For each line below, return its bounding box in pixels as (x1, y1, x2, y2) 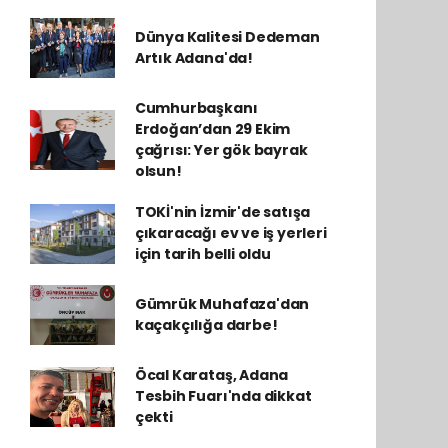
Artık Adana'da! (134, 48, 253, 68)
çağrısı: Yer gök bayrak (134, 140, 308, 160)
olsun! (134, 161, 182, 181)
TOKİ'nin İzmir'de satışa (134, 202, 311, 222)
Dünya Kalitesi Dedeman (134, 27, 320, 47)
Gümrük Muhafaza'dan (134, 294, 310, 314)
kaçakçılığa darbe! (134, 315, 278, 335)
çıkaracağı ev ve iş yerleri (134, 223, 327, 243)
